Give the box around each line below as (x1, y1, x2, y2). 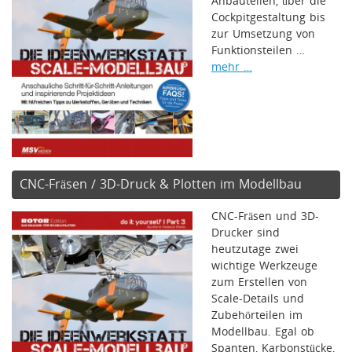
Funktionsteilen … (211, 42, 309, 57)
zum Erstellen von (211, 274, 307, 289)
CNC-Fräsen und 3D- (211, 208, 319, 223)
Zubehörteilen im (211, 307, 302, 322)
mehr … (211, 59, 252, 74)
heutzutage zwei (211, 241, 299, 256)
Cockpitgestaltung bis (211, 9, 325, 24)
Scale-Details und (211, 291, 304, 306)
